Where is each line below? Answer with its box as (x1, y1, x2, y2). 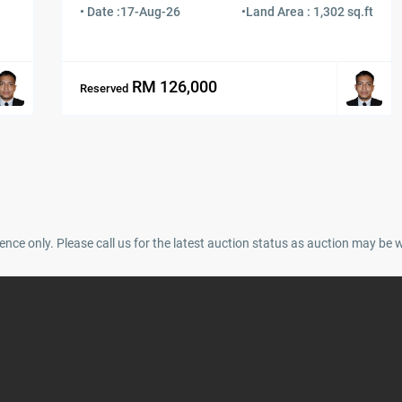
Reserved (80, 82, 128, 96)
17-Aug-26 (120, 4, 180, 19)
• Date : (80, 4, 120, 19)
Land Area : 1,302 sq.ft (246, 4, 373, 19)
